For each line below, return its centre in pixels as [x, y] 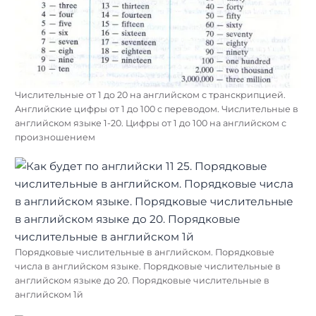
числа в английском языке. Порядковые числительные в [148, 267]
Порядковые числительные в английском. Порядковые [145, 253]
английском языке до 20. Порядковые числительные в [142, 281]
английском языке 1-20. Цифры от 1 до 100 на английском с [151, 123]
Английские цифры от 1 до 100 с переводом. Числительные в [157, 109]
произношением [55, 138]
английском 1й [49, 295]
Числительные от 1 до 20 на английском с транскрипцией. [150, 95]
